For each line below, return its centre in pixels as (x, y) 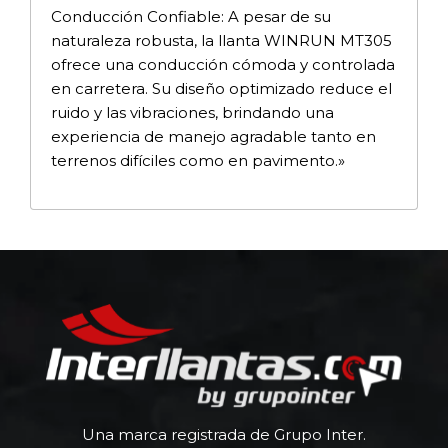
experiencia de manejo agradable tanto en (213, 136)
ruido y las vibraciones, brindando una (192, 112)
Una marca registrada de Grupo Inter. (224, 435)
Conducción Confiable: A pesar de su (191, 16)
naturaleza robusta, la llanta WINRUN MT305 (221, 40)
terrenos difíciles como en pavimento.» (198, 160)
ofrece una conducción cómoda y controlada (223, 64)
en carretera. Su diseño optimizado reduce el (221, 88)
